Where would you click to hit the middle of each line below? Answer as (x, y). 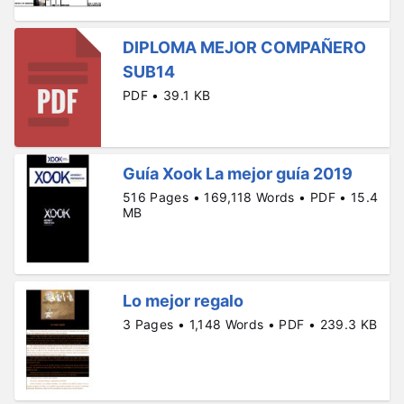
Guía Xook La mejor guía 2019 (238, 174)
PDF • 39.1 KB (167, 95)
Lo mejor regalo (183, 300)
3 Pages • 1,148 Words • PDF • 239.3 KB (250, 324)
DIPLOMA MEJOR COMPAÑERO (244, 47)
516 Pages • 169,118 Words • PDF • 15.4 (251, 197)
